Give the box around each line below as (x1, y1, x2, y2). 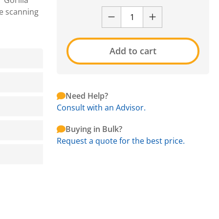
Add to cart (109, 44, 156, 57)
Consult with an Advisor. (57, 102, 146, 113)
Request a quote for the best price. (57, 135, 185, 146)
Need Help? (66, 90, 108, 101)
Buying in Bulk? (66, 123, 122, 134)
